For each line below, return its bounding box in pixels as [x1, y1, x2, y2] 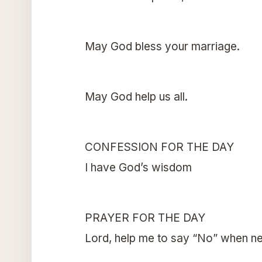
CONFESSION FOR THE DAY [84, 140, 234, 154]
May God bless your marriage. [84, 39, 240, 53]
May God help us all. [84, 89, 188, 104]
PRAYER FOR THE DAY [84, 211, 205, 225]
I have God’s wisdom [84, 160, 192, 174]
